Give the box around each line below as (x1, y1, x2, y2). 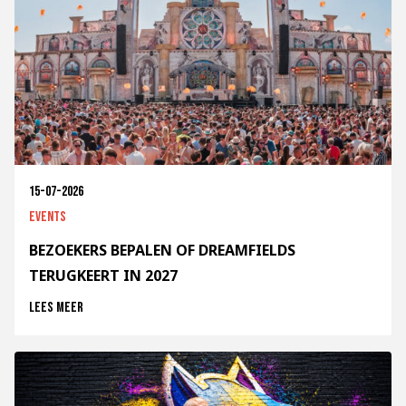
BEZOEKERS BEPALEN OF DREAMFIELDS (29, 240, 295, 261)
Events (29, 208, 66, 227)
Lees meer (29, 299, 83, 317)
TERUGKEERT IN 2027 (29, 266, 178, 286)
